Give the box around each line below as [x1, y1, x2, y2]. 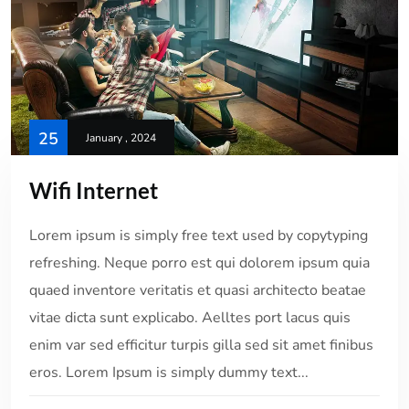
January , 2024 [86, 130, 156, 145]
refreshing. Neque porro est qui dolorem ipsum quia [29, 252, 370, 273]
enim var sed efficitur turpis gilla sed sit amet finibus [29, 334, 373, 355]
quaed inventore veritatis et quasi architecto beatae [29, 279, 366, 300]
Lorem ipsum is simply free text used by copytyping [29, 225, 368, 246]
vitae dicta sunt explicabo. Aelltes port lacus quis [29, 307, 351, 328]
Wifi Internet [29, 176, 158, 204]
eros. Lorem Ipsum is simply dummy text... [29, 362, 309, 383]
